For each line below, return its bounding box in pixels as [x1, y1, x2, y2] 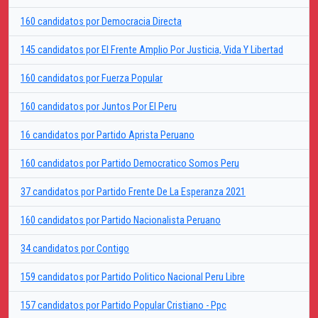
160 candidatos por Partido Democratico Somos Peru [21, 158, 239, 170]
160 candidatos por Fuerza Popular [21, 72, 163, 85]
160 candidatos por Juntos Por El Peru [21, 101, 177, 114]
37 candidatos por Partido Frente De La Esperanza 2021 [21, 186, 246, 199]
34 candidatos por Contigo [21, 243, 129, 256]
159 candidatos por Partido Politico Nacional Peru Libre [21, 271, 245, 284]
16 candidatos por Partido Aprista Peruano [21, 129, 194, 142]
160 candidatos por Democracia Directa [21, 16, 182, 28]
